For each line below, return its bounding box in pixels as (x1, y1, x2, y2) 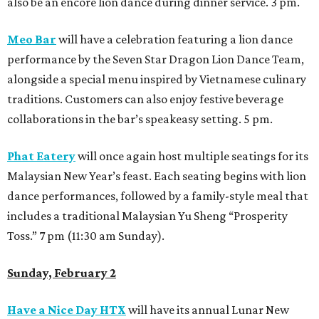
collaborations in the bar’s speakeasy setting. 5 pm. (7, 112, 273, 127)
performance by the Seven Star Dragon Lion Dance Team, (7, 52, 304, 67)
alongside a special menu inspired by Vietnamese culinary (7, 72, 306, 87)
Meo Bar (7, 32, 56, 47)
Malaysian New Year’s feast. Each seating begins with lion (7, 169, 306, 184)
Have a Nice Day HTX (7, 303, 126, 318)
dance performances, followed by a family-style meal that (7, 189, 308, 204)
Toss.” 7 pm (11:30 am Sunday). (7, 229, 164, 244)
